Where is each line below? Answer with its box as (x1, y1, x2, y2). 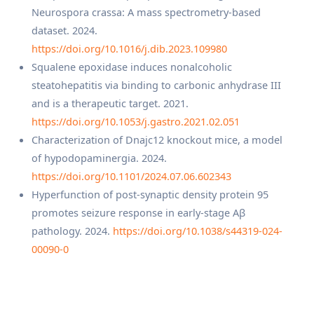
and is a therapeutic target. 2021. (32, 95, 189, 110)
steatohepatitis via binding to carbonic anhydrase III (32, 77, 281, 92)
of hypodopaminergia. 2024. (32, 150, 167, 165)
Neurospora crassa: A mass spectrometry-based (32, 4, 261, 19)
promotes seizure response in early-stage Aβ (32, 205, 245, 219)
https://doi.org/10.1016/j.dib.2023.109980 (32, 41, 227, 55)
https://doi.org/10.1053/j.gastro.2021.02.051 (32, 114, 240, 128)
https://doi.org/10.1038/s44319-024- (113, 223, 282, 238)
